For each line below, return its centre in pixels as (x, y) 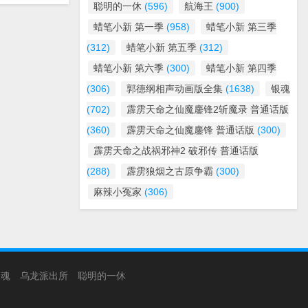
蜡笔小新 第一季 (129, 27)
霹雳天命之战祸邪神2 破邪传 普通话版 (176, 151)
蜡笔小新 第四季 (241, 68)
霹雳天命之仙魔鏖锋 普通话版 (190, 130)
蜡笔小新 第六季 (129, 68)
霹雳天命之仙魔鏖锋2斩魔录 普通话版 (208, 109)
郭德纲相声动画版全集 (175, 89)
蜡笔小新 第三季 (241, 27)
